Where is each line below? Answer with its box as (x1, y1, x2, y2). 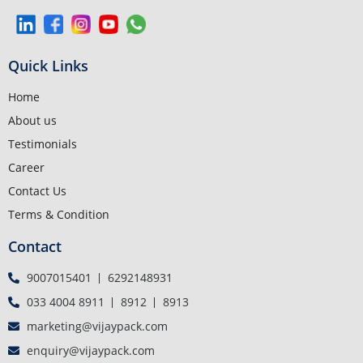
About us (8, 113, 57, 129)
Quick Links (8, 56, 88, 76)
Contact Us (8, 183, 66, 199)
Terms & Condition (8, 207, 109, 223)
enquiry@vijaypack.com (26, 343, 155, 359)
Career (8, 160, 45, 176)
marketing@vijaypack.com (26, 318, 168, 335)
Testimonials (8, 136, 77, 152)
